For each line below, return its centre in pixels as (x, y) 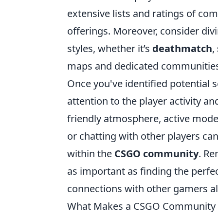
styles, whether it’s (110, 48)
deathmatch (182, 48)
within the (91, 154)
